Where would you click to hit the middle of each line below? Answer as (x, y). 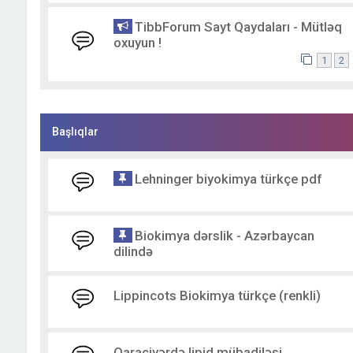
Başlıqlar (75, 132)
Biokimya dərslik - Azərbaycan (224, 236)
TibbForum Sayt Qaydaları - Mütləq (238, 27)
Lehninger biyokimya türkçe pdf (228, 179)
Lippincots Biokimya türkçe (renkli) (217, 296)
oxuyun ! (137, 43)
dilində (133, 252)
